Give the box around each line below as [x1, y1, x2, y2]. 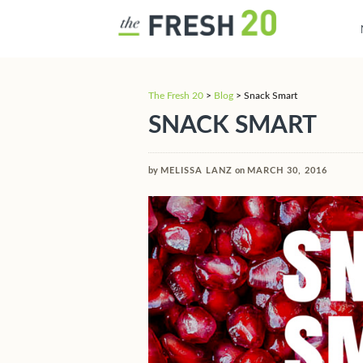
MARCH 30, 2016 [247, 166, 327, 175]
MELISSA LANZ [160, 166, 233, 175]
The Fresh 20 [148, 91, 203, 100]
